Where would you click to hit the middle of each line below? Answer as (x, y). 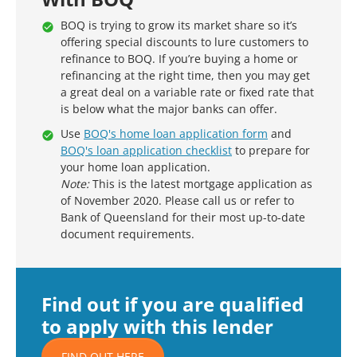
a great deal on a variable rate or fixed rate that (187, 92)
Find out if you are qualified (173, 304)
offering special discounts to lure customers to (184, 42)
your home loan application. (135, 167)
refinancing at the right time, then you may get (185, 75)
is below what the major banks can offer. (169, 109)
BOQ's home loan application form (176, 133)
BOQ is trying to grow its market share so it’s (179, 25)
